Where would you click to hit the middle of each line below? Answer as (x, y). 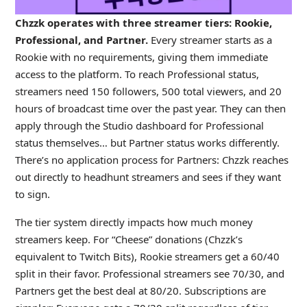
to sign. (32, 194)
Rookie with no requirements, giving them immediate (141, 57)
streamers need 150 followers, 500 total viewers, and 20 (148, 91)
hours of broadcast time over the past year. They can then (150, 109)
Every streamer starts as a (211, 40)
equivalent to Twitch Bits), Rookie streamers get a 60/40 (147, 257)
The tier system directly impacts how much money (134, 222)
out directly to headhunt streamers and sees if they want (148, 177)
